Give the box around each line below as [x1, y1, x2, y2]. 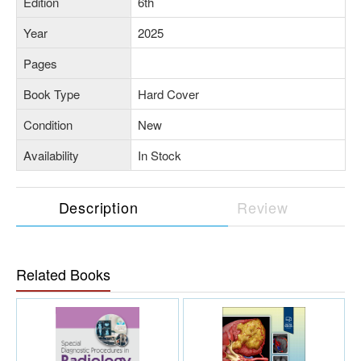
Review [237, 196, 288, 218]
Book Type [23, 85, 80, 102]
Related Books [16, 263, 110, 284]
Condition [23, 115, 73, 133]
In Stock [138, 146, 181, 164]
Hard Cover [138, 85, 199, 102]
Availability [23, 146, 79, 164]
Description [58, 196, 139, 218]
